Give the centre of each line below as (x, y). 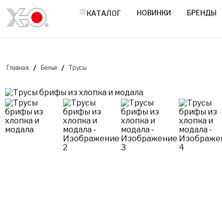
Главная (18, 68)
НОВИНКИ (154, 13)
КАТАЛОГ (104, 13)
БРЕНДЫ (202, 13)
